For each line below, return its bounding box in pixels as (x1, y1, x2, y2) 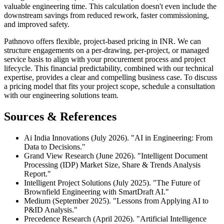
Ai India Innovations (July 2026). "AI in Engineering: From (24, 133, 212, 142)
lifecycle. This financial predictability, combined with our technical (4, 64, 213, 73)
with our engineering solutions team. (4, 91, 118, 100)
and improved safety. (4, 20, 69, 29)
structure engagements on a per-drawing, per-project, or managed (4, 46, 209, 55)
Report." (24, 169, 51, 178)
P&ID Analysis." (24, 205, 77, 214)
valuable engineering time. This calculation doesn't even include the (4, 2, 216, 11)
